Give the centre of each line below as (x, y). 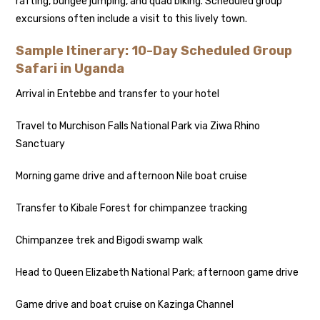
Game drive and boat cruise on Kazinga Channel (125, 305)
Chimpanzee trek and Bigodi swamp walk (110, 241)
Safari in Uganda (70, 69)
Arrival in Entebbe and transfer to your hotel (118, 94)
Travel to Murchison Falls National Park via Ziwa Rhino (138, 126)
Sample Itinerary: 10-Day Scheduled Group (154, 51)
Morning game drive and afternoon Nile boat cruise (132, 176)
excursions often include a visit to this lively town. (132, 19)
